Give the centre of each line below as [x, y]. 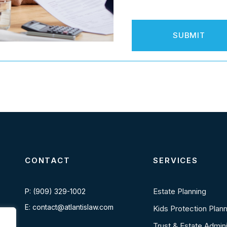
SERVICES [176, 160]
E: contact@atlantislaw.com [69, 207]
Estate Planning [180, 191]
